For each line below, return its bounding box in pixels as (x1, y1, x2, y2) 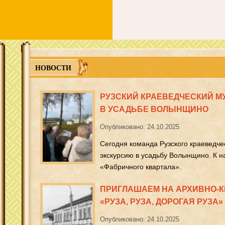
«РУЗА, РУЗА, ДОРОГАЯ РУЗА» (100, 197, 223, 206)
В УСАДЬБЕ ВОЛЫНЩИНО (100, 105, 208, 114)
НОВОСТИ (35, 62, 71, 73)
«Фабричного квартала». (100, 163, 181, 171)
